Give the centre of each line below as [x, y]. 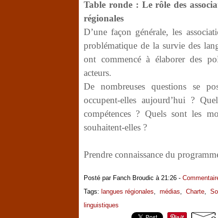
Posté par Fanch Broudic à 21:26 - [133, 178]
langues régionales [127, 191]
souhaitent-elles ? [115, 127]
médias [170, 191]
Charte [195, 191]
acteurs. [98, 73]
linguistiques [101, 205]
